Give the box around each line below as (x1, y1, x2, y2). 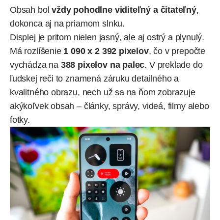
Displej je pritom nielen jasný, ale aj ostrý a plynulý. (10, 32, 205, 42)
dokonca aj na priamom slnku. (10, 18, 125, 28)
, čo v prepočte (148, 46, 206, 56)
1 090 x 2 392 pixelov (61, 46, 149, 56)
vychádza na (10, 59, 61, 70)
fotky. (10, 114, 30, 125)
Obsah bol (10, 4, 52, 15)
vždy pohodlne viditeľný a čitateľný (52, 4, 196, 15)
